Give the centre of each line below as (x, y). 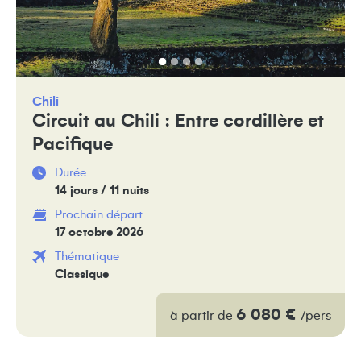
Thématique (87, 256)
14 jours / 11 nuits (102, 190)
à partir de (203, 315)
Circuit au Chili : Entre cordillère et (178, 121)
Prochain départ (99, 214)
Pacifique (73, 144)
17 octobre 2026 (99, 232)
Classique (82, 274)
